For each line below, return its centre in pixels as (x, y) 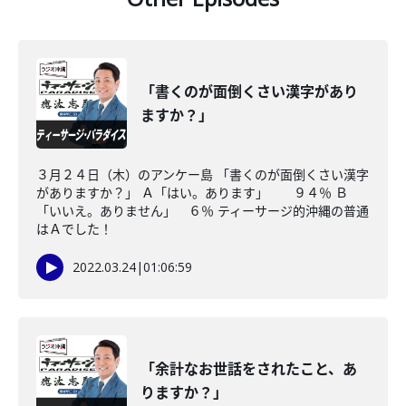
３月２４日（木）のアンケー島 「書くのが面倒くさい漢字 (203, 174)
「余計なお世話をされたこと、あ (249, 369)
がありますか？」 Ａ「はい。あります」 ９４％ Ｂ (192, 193)
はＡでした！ (74, 229)
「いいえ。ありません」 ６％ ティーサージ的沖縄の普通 (203, 211)
